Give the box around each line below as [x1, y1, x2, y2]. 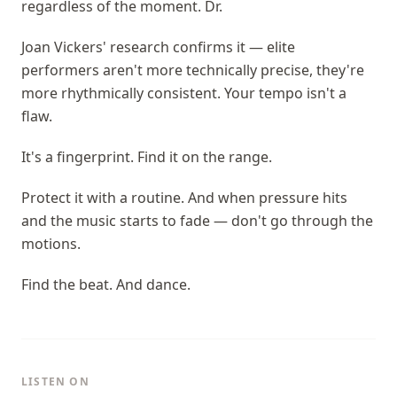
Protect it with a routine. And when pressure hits [21, 188, 347, 207]
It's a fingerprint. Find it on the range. [21, 147, 272, 167]
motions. [21, 234, 81, 253]
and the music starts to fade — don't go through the [21, 211, 373, 230]
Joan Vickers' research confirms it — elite [21, 37, 295, 57]
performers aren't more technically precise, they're [21, 60, 364, 80]
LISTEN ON [21, 374, 90, 389]
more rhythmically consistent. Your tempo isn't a [21, 83, 346, 103]
